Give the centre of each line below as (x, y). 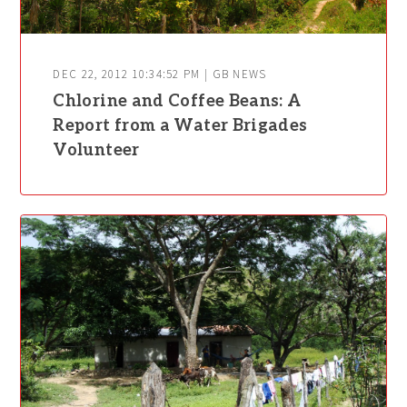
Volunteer (96, 150)
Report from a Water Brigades (180, 125)
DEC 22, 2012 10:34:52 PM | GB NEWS (160, 74)
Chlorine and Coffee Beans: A (177, 101)
